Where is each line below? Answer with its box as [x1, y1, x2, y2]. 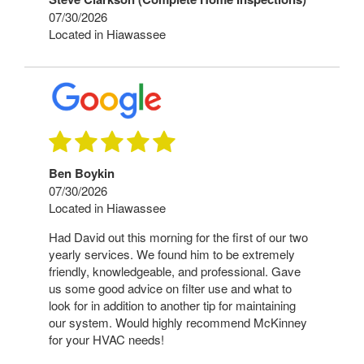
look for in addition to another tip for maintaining [49, 296, 296, 314]
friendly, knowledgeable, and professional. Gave [49, 262, 301, 279]
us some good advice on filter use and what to [49, 279, 292, 297]
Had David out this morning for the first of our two [49, 227, 308, 245]
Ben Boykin [49, 163, 115, 182]
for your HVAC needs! [49, 330, 164, 348]
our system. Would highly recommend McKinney [49, 313, 307, 331]
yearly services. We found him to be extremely [49, 245, 295, 262]
